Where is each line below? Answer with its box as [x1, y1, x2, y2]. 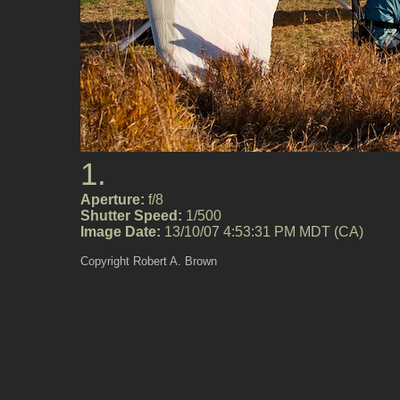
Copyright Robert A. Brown [80, 254, 217, 268]
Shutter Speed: [80, 208, 182, 223]
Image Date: [80, 224, 161, 239]
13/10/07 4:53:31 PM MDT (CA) [161, 224, 363, 239]
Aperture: [80, 192, 145, 207]
